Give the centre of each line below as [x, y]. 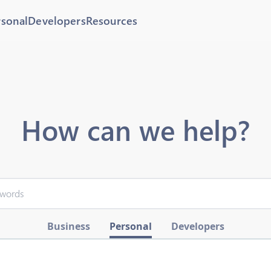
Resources [111, 21]
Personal [130, 226]
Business [68, 226]
